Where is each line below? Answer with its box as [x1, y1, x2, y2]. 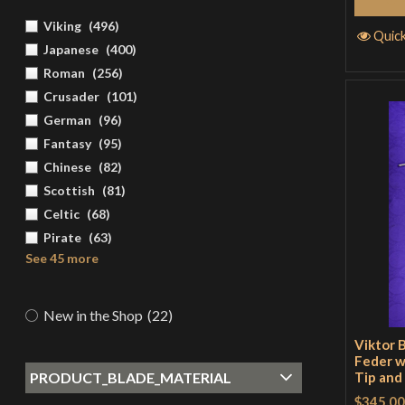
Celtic [42, 205, 80, 221]
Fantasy [42, 135, 91, 151]
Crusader [42, 88, 99, 104]
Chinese [42, 158, 91, 174]
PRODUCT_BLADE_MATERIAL [29, 368, 231, 386]
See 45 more [24, 250, 99, 266]
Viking [42, 17, 81, 33]
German [42, 111, 91, 127]
